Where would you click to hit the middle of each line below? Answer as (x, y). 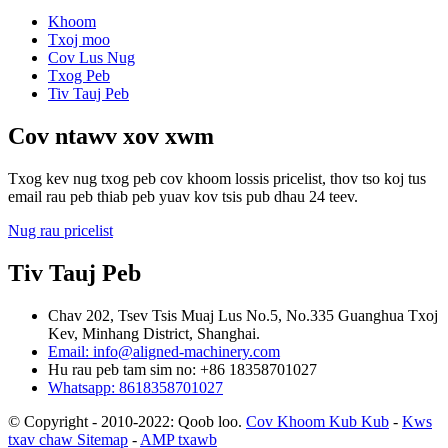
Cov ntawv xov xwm (111, 135)
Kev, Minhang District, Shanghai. (154, 333)
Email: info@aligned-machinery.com (164, 351)
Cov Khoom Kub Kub (317, 421)
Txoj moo (79, 39)
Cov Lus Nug (91, 57)
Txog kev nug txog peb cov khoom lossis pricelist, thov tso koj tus (217, 178)
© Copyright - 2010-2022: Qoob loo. (125, 421)
